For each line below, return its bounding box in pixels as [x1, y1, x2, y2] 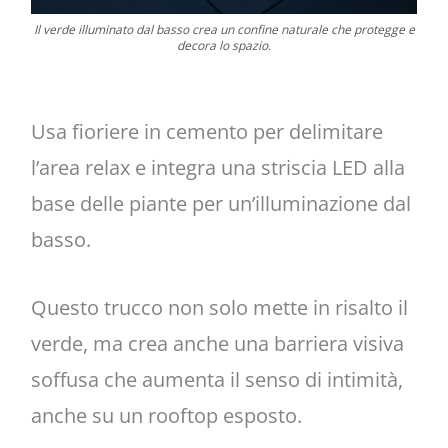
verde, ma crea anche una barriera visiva [30, 329, 404, 357]
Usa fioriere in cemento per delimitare [30, 117, 383, 145]
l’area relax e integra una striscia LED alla [30, 153, 405, 181]
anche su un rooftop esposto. [30, 401, 302, 429]
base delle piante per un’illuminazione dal [30, 189, 411, 217]
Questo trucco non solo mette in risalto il [30, 293, 408, 321]
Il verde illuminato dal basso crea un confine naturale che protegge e [33, 20, 415, 38]
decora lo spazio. [177, 36, 271, 54]
